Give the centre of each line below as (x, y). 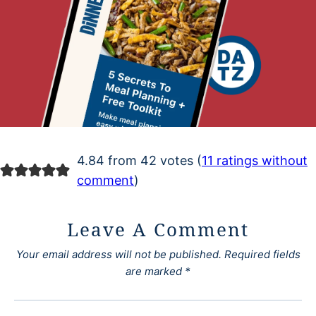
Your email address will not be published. (119, 255)
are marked (155, 272)
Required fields (262, 255)
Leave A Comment (158, 230)
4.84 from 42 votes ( (139, 161)
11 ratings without (254, 161)
